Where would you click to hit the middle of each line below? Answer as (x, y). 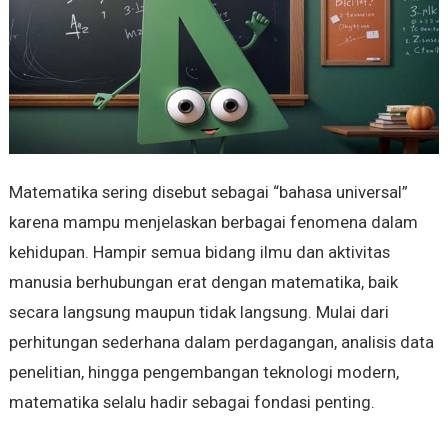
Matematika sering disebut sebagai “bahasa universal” (208, 192)
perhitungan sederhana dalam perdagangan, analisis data (221, 342)
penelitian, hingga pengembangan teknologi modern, (203, 372)
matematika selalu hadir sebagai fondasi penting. (191, 402)
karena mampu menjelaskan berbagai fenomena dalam (213, 222)
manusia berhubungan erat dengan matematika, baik (203, 282)
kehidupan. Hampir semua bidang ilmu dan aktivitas (199, 252)
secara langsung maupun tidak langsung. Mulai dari (198, 312)
